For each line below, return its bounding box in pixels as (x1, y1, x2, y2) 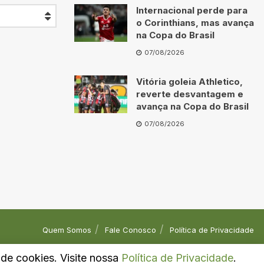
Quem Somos (42, 225, 91, 235)
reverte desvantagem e (136, 88, 243, 100)
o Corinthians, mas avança (136, 17, 254, 28)
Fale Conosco (105, 225, 156, 235)
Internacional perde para (136, 5, 247, 16)
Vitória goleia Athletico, (136, 76, 243, 87)
